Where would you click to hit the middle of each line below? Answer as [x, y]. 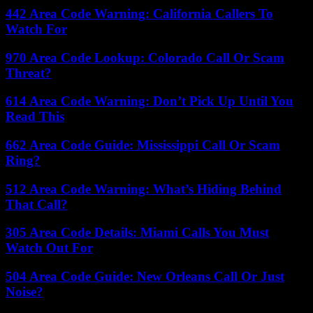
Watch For [36, 29]
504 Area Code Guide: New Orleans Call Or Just [145, 277]
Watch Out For [49, 248]
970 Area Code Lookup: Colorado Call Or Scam [145, 57]
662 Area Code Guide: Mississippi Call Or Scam [143, 145]
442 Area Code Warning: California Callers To [139, 13]
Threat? [29, 73]
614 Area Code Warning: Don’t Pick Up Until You [150, 101]
